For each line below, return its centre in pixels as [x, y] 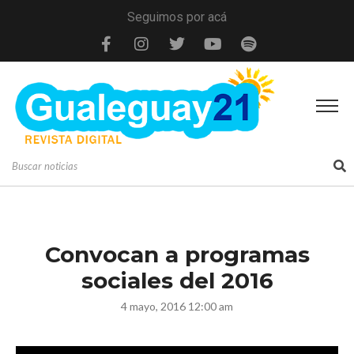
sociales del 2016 [177, 280]
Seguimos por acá [177, 17]
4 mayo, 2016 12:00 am [177, 306]
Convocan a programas [177, 254]
